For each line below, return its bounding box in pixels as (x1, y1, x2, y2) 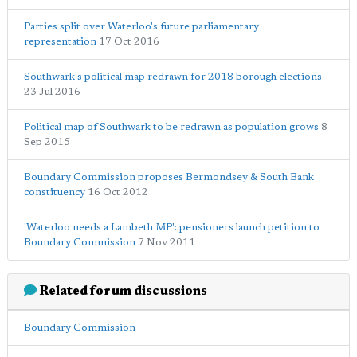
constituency (24, 187, 85, 198)
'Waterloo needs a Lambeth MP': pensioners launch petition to (24, 222, 320, 233)
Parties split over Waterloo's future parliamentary (24, 22, 259, 32)
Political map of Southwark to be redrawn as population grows (24, 122, 319, 132)
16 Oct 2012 (88, 187, 148, 198)
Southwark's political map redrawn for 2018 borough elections (24, 72, 322, 82)
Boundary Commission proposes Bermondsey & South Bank (24, 172, 314, 182)
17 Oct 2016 (99, 37, 159, 47)
